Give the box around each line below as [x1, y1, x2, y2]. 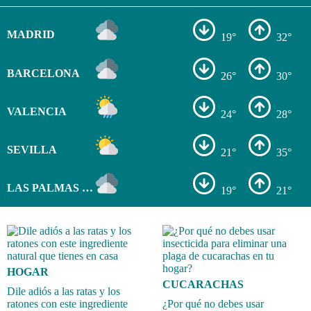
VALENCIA [6, 105, 67, 117]
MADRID [6, 28, 55, 41]
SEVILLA [6, 143, 57, 155]
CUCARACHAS [162, 278, 244, 290]
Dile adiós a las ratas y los [7, 285, 120, 297]
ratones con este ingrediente [7, 297, 128, 310]
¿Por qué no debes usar [162, 297, 264, 310]
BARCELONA [6, 67, 80, 79]
